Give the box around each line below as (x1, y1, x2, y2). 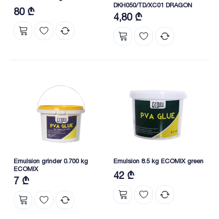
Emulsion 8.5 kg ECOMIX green (113, 157, 203, 165)
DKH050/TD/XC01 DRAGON (113, 1, 192, 9)
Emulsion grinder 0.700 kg (14, 157, 88, 165)
